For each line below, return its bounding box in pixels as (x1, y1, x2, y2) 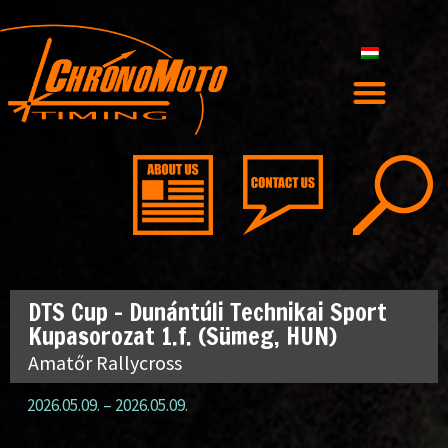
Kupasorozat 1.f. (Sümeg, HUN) (28, 318, 337, 353)
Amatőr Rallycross (28, 349, 182, 375)
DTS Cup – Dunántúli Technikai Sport (28, 294, 387, 329)
